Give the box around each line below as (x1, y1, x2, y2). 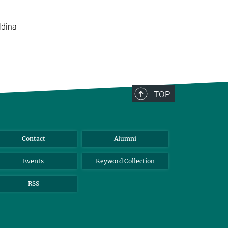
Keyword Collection (95, 157, 155, 165)
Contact (21, 134, 45, 142)
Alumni (113, 134, 136, 142)
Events (23, 157, 44, 165)
